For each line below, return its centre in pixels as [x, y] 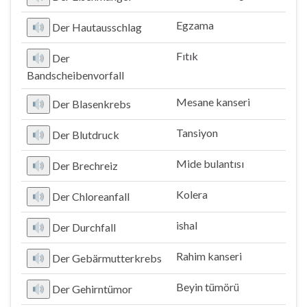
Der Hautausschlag [97, 27]
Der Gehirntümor [93, 289]
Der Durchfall [84, 227]
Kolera [192, 194]
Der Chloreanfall [91, 196]
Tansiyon [197, 133]
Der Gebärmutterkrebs [107, 258]
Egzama [195, 25]
